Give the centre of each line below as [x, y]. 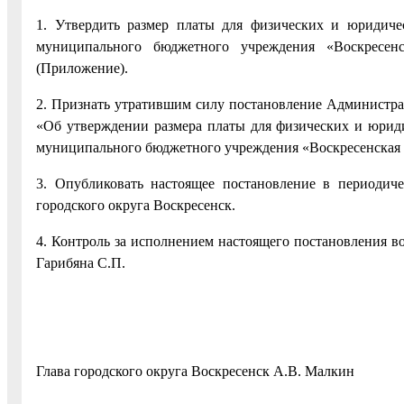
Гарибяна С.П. [81, 263]
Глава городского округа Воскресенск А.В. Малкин [195, 372]
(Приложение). [82, 69]
